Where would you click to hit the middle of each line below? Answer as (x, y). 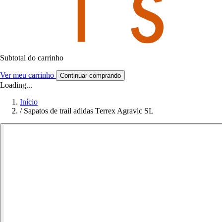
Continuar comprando (90, 75)
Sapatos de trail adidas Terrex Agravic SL (89, 111)
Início (29, 102)
